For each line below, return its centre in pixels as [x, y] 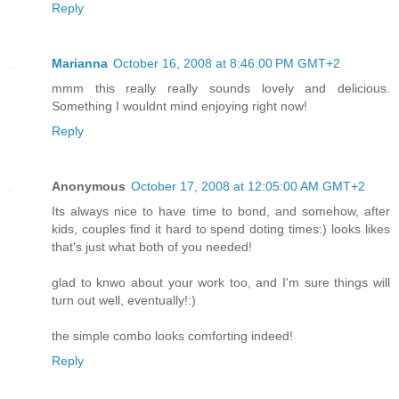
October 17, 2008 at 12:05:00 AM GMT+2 [248, 186]
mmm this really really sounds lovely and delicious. [221, 88]
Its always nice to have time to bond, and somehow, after [221, 211]
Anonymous [89, 186]
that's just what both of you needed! [152, 246]
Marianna [80, 63]
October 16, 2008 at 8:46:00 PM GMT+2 [227, 63]
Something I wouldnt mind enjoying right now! [179, 106]
